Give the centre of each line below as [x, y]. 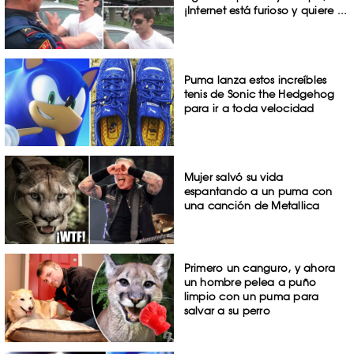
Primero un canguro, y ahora [260, 268]
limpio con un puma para [251, 297]
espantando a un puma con [258, 192]
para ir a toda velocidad [249, 108]
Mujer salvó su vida [233, 177]
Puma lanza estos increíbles [255, 79]
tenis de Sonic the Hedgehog [259, 94]
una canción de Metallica [252, 206]
